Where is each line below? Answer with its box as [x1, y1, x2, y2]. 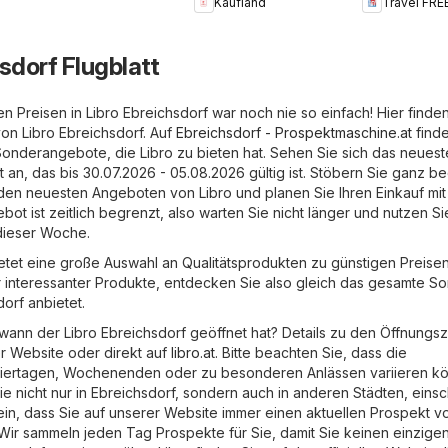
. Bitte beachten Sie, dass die [215, 343, 407, 361]
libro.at [171, 343, 215, 361]
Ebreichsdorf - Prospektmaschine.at [176, 123, 412, 141]
